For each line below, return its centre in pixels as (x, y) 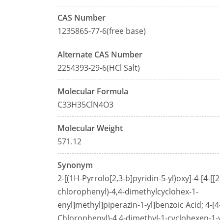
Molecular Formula (93, 91)
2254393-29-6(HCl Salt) (99, 68)
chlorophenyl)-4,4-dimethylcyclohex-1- (128, 192)
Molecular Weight (90, 128)
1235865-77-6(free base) (102, 31)
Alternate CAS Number (100, 55)
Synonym (75, 165)
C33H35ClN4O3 (85, 105)
